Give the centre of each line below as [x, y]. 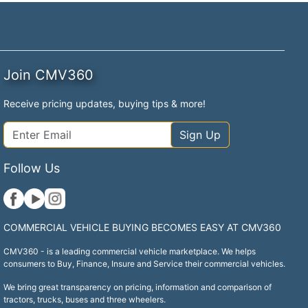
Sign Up [200, 134]
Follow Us [32, 168]
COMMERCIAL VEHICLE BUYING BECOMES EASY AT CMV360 [143, 227]
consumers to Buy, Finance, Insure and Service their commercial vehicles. [145, 263]
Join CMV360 [49, 75]
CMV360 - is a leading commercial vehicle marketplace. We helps [130, 251]
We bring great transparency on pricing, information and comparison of [138, 287]
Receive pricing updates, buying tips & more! [105, 103]
